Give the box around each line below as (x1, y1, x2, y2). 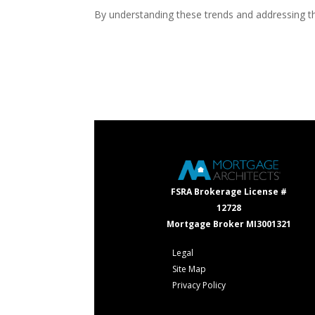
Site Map (172, 263, 207, 276)
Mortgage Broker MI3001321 (167, 218, 292, 231)
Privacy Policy (172, 279, 226, 292)
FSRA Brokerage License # (171, 186, 288, 198)
